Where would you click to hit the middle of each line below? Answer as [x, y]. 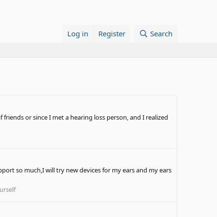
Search [161, 33]
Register [112, 33]
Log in [78, 33]
